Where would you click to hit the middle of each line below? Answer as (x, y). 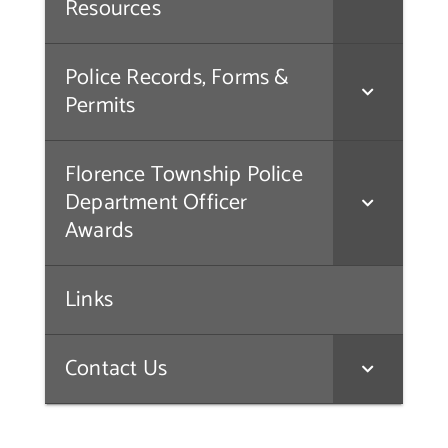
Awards (99, 231)
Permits (100, 106)
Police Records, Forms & (177, 78)
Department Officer (156, 203)
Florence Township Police (183, 175)
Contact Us (115, 369)
